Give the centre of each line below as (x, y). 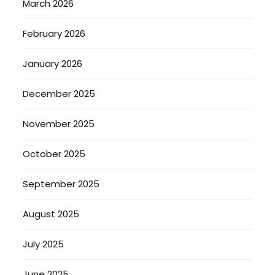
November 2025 (59, 123)
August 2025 (51, 214)
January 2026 (53, 63)
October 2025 (54, 153)
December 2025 (59, 93)
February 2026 (54, 33)
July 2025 (44, 244)
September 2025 (61, 184)
